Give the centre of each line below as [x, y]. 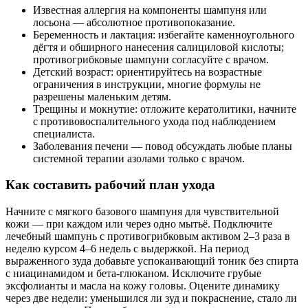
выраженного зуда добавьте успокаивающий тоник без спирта [152, 261]
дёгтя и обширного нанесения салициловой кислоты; [158, 47]
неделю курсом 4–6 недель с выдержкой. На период [127, 249]
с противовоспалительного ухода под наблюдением [154, 121]
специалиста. [64, 133]
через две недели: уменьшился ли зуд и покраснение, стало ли [151, 298]
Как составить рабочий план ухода [110, 185]
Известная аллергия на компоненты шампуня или [150, 10]
